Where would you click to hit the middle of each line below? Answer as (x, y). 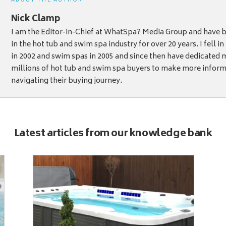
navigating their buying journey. (66, 81)
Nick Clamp (35, 19)
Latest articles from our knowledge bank (113, 134)
